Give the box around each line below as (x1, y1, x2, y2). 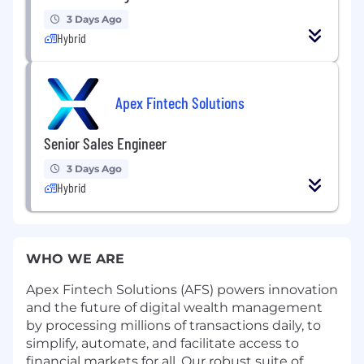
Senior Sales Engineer (44, 132, 167, 153)
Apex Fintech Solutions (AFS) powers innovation (26, 281, 338, 297)
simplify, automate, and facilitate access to (26, 335, 299, 351)
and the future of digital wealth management (26, 299, 323, 315)
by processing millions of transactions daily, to (26, 317, 321, 333)
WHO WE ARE (26, 250, 124, 266)
